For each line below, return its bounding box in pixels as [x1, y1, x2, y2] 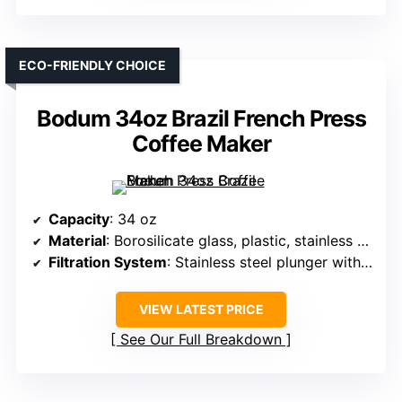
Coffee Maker [131, 130, 271, 158]
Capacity [48, 210, 109, 229]
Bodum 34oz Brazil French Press [36, 105, 366, 133]
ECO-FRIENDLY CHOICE [19, 57, 166, 74]
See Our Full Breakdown [120, 330, 282, 349]
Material [48, 232, 106, 250]
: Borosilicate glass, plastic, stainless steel [106, 232, 357, 250]
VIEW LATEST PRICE [138, 301, 264, 318]
